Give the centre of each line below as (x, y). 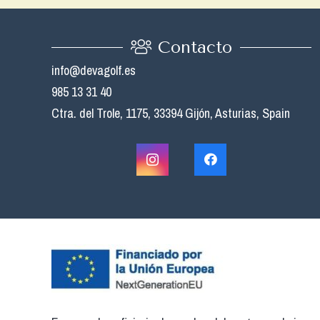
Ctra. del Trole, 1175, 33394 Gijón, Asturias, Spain (171, 114)
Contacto (195, 47)
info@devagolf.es (94, 71)
